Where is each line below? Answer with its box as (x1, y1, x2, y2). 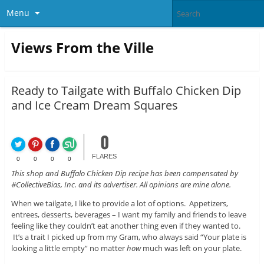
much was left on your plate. (140, 243, 242, 254)
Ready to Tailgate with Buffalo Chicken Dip (11, 82, 241, 99)
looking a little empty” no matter (11, 243, 127, 254)
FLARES (92, 153, 117, 160)
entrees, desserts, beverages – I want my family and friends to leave (11, 209, 246, 220)
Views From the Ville (11, 37, 154, 57)
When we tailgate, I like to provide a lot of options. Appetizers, (11, 198, 228, 209)
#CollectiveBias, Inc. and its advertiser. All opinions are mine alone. (11, 179, 231, 190)
